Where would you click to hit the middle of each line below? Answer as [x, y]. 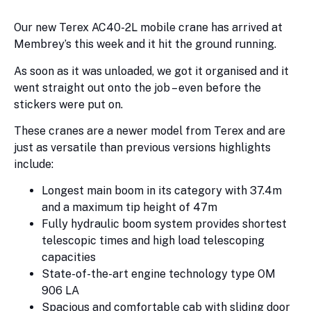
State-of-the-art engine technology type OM [159, 274]
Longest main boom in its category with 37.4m [162, 191]
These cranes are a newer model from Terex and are [150, 131]
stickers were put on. [68, 104]
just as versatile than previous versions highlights [142, 148]
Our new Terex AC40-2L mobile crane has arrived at [148, 28]
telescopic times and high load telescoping [153, 241]
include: [34, 165]
